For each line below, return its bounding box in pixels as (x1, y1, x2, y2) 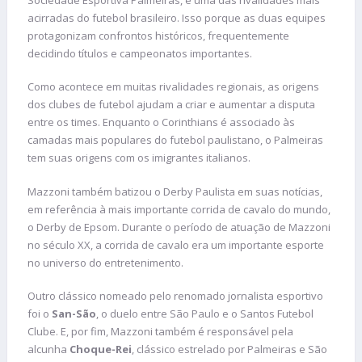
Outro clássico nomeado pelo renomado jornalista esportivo (27, 288, 323, 304)
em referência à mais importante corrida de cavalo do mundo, (27, 201, 330, 217)
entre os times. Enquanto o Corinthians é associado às (27, 115, 295, 130)
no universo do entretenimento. (27, 255, 186, 270)
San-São (52, 306, 96, 322)
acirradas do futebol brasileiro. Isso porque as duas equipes (27, 10, 326, 25)
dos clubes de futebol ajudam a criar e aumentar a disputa (27, 97, 315, 112)
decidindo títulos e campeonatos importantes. (27, 45, 255, 61)
